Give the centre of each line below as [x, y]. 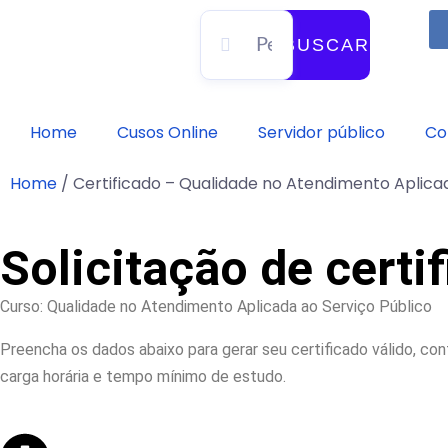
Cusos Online [167, 132]
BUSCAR [326, 45]
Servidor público [321, 132]
